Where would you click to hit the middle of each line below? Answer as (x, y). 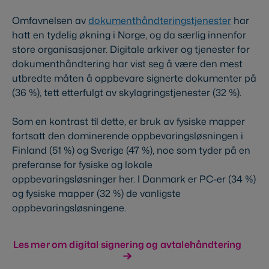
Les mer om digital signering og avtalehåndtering (127, 244)
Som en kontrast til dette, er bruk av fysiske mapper (128, 122)
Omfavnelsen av (50, 21)
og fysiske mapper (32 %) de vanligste (96, 194)
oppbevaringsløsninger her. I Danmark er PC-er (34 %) (134, 179)
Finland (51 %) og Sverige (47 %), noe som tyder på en (131, 150)
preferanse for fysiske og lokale (82, 165)
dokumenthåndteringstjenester (160, 21)
